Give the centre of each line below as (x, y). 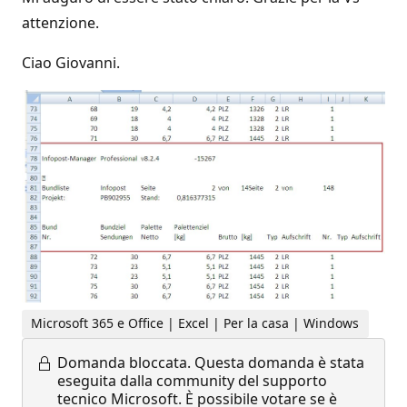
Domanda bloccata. (124, 362)
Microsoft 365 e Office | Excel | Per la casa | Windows (195, 323)
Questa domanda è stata (279, 362)
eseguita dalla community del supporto (192, 380)
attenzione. (60, 23)
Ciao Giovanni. (71, 63)
